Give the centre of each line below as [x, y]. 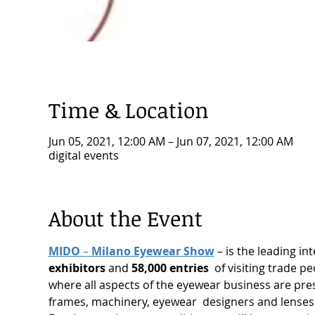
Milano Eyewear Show [153, 251]
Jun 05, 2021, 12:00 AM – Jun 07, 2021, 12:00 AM [171, 142]
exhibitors [77, 268]
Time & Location [128, 110]
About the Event [125, 219]
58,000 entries [170, 268]
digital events [83, 156]
